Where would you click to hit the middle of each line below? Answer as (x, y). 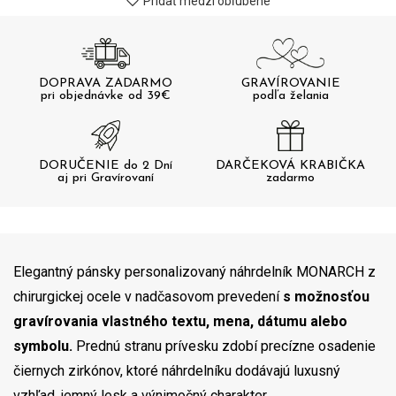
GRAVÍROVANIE (290, 84)
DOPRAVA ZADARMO (106, 84)
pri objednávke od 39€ (106, 96)
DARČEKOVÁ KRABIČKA (290, 166)
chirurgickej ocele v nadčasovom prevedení (148, 297)
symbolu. (43, 346)
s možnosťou (326, 297)
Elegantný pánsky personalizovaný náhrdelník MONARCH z (194, 272)
